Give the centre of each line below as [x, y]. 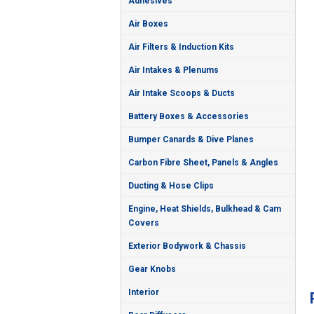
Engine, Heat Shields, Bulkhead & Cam [205, 209]
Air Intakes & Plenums [173, 70]
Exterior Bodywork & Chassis [187, 246]
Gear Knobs [152, 269]
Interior [144, 292]
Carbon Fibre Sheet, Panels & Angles [203, 162]
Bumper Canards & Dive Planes [191, 139]
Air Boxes [148, 23]
